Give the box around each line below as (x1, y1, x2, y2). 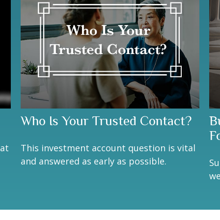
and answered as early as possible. (21, 155, 167, 167)
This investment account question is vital (21, 141, 196, 154)
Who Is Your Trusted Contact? (21, 113, 192, 128)
